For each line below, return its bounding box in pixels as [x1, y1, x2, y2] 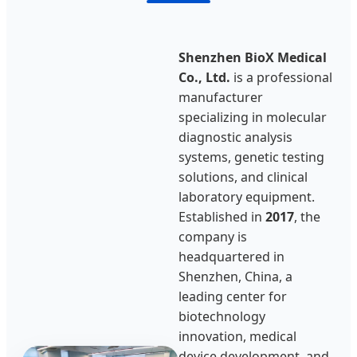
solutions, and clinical [178, 168, 308, 186]
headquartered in [178, 248, 284, 266]
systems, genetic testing [178, 148, 324, 167]
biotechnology [178, 308, 265, 326]
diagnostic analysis [178, 128, 292, 147]
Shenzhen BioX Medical [178, 49, 327, 67]
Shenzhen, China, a [178, 268, 292, 286]
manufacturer [178, 88, 263, 107]
